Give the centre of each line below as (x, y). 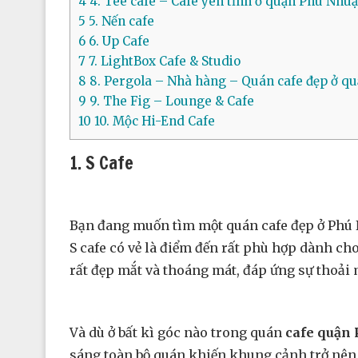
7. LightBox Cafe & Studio (163, 61)
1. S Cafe (101, 163)
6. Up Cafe (117, 41)
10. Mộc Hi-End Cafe (153, 121)
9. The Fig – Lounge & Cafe (170, 101)
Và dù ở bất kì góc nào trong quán (177, 333)
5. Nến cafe (120, 21)
